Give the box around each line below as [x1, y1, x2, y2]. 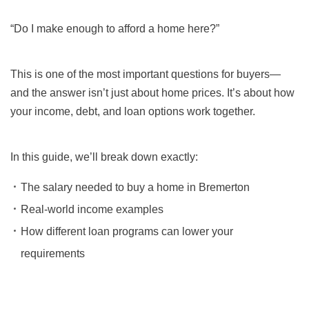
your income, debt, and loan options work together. [10, 106, 255, 118]
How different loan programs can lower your [21, 226, 233, 238]
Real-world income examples [21, 203, 163, 216]
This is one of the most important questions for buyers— [10, 68, 281, 81]
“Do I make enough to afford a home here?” [10, 23, 219, 35]
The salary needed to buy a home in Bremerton [21, 181, 250, 194]
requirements [21, 248, 85, 260]
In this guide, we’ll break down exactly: [10, 151, 198, 163]
